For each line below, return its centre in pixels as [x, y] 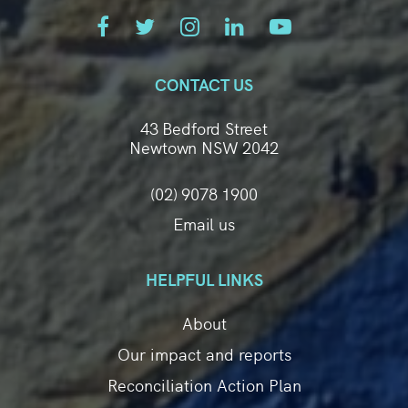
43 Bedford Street [204, 128]
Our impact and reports [204, 354]
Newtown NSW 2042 [204, 148]
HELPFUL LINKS [204, 280]
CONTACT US [204, 85]
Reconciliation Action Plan [204, 385]
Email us [204, 224]
